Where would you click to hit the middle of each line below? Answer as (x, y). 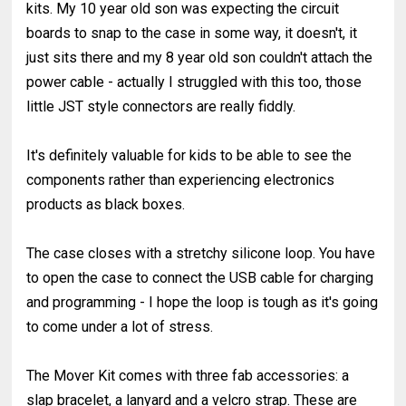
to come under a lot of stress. (124, 326)
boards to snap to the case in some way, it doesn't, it (192, 33)
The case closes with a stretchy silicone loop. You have (201, 253)
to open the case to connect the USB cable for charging (200, 277)
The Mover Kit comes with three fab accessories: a (188, 375)
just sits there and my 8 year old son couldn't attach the (200, 57)
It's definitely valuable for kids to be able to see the (189, 155)
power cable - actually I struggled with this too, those (194, 82)
